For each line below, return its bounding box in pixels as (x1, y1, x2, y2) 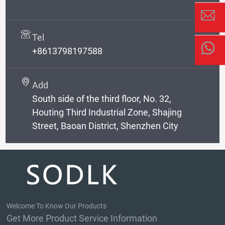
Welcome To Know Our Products (7, 202, 107, 210)
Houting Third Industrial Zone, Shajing (32, 106, 182, 118)
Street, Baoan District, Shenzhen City (32, 120, 179, 131)
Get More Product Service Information (7, 213, 158, 224)
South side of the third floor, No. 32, (32, 93, 172, 104)
